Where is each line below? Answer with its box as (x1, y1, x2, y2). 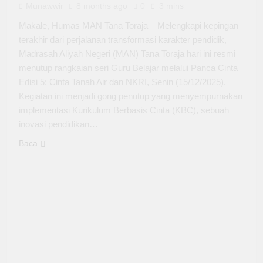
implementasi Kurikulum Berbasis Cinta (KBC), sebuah (19, 105, 229, 116)
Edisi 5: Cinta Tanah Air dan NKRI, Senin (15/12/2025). (19, 77, 226, 87)
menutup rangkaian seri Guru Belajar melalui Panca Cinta (19, 63, 238, 73)
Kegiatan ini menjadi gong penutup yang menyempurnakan (19, 91, 242, 102)
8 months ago (76, 1, 127, 11)
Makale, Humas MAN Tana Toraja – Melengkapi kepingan (19, 21, 238, 31)
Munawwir (26, 1, 63, 11)
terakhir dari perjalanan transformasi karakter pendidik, (19, 35, 227, 45)
